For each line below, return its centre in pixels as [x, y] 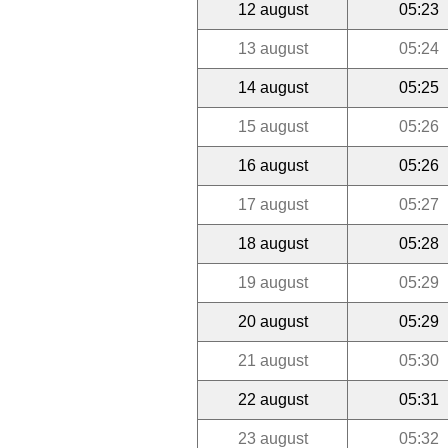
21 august [272, 360]
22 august [272, 399]
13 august [272, 48]
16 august [272, 165]
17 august [272, 204]
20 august [272, 321]
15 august [272, 126]
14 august [272, 87]
